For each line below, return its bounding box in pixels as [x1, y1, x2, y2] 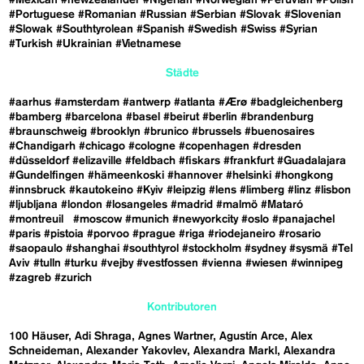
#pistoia [44, 227, 84, 240]
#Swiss [240, 23, 277, 35]
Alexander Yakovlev [86, 344, 188, 357]
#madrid [171, 198, 214, 210]
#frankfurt [223, 154, 275, 167]
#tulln [33, 257, 62, 269]
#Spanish [136, 23, 185, 35]
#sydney [245, 242, 287, 254]
